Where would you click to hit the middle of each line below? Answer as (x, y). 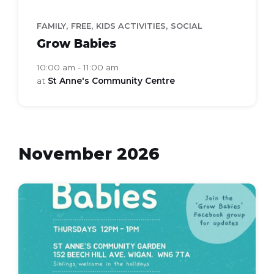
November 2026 (89, 154)
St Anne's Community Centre (111, 80)
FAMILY (51, 26)
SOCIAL (186, 26)
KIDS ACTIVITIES (131, 26)
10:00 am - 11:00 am (78, 67)
